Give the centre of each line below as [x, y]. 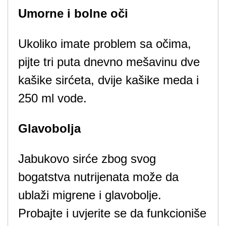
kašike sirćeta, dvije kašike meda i [108, 80]
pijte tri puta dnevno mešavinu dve [109, 62]
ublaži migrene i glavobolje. [90, 195]
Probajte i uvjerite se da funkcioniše [112, 213]
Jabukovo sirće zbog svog [87, 159]
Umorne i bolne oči [73, 13]
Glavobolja [49, 128]
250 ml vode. [52, 98]
